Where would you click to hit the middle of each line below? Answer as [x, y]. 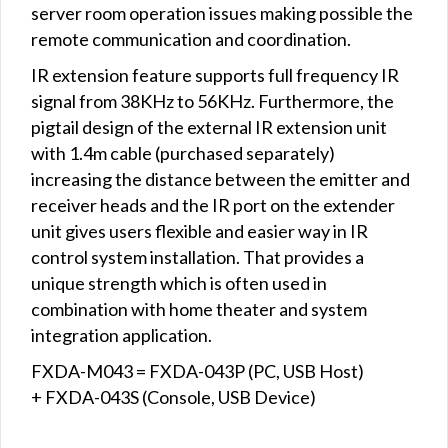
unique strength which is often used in [179, 282]
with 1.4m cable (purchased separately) [183, 152]
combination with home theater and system [199, 308]
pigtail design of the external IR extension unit [209, 126]
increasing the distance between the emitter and [220, 178]
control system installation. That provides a [197, 256]
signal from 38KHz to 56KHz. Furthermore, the [212, 100]
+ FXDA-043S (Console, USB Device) [173, 396]
